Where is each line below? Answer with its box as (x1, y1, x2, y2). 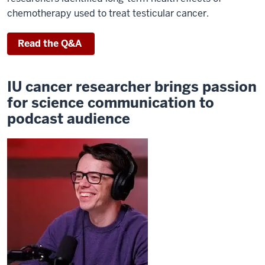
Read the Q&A (18, 37, 84, 50)
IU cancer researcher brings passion (7, 77, 257, 96)
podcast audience (7, 109, 130, 128)
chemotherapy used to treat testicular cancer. (7, 7, 209, 20)
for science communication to (7, 93, 214, 112)
